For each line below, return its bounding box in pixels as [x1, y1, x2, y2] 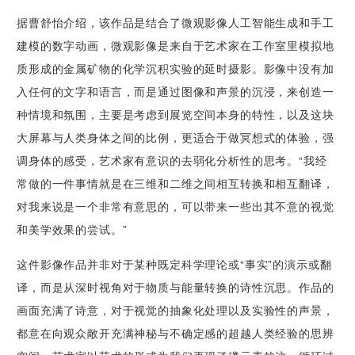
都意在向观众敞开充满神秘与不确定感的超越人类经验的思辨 [17, 325, 334, 342]
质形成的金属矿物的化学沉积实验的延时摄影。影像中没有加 [17, 60, 334, 77]
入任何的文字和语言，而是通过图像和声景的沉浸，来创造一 [17, 83, 334, 100]
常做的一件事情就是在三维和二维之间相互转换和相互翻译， [17, 175, 334, 192]
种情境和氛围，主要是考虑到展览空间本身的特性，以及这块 [17, 106, 334, 123]
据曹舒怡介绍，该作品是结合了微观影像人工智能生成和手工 [17, 14, 334, 31]
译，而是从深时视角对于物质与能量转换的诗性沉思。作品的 [17, 279, 334, 296]
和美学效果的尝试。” [17, 221, 128, 238]
